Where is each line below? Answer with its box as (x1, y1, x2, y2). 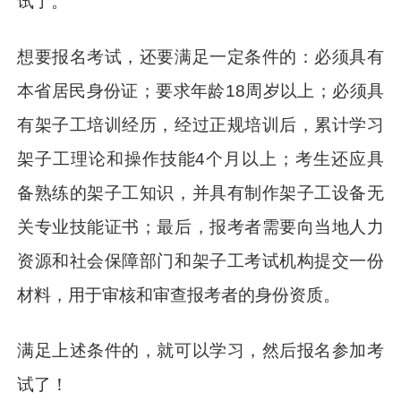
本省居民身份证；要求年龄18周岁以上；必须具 (17, 81, 384, 100)
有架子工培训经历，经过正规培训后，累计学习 (17, 115, 384, 134)
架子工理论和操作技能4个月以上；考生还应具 (17, 149, 384, 168)
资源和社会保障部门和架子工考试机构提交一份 (17, 251, 384, 270)
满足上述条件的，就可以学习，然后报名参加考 (17, 340, 384, 360)
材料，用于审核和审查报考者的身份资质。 (17, 285, 341, 304)
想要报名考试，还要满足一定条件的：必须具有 (17, 47, 384, 66)
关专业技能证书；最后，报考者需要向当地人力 (17, 217, 384, 236)
